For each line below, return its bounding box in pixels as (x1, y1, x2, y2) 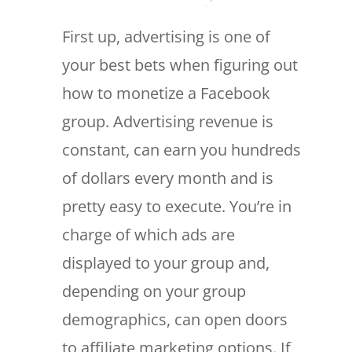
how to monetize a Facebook (61, 82, 270, 104)
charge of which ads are (61, 224, 235, 246)
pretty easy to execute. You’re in (61, 196, 291, 218)
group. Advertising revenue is (61, 111, 273, 133)
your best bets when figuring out (61, 54, 298, 76)
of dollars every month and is (61, 167, 273, 189)
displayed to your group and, (61, 252, 269, 274)
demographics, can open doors (61, 309, 288, 331)
